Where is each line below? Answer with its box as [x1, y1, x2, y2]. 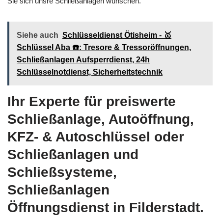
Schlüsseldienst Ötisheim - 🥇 [62, 31, 171, 40]
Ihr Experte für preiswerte [7, 94, 176, 110]
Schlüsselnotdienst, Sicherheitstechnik [17, 68, 163, 77]
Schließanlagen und [7, 147, 138, 163]
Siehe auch [17, 31, 58, 40]
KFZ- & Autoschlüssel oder [7, 129, 184, 145]
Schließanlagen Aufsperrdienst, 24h [17, 55, 150, 64]
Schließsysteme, [7, 165, 117, 180]
